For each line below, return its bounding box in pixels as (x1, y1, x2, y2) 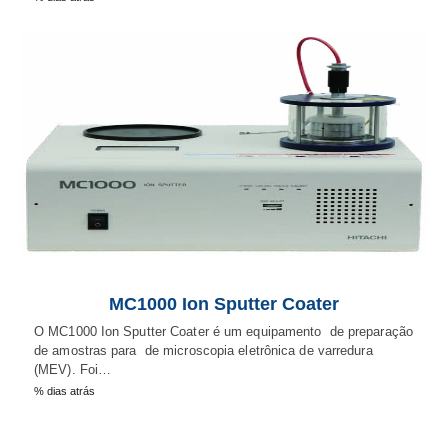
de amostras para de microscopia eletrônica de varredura (34, 343, 373, 359)
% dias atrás (34, 385, 95, 398)
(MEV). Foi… (34, 362, 112, 378)
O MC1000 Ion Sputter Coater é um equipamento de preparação (34, 324, 413, 340)
